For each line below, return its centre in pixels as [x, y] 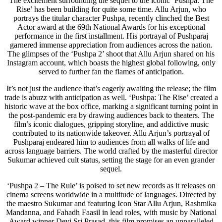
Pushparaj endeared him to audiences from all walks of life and [111, 142]
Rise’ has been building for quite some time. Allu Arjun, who [111, 9]
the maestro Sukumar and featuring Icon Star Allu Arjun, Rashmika [111, 203]
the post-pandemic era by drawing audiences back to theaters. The [111, 115]
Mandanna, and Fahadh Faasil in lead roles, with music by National [111, 212]
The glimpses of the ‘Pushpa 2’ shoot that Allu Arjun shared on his [111, 54]
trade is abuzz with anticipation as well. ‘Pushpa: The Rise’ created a [111, 97]
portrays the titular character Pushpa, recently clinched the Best [111, 18]
